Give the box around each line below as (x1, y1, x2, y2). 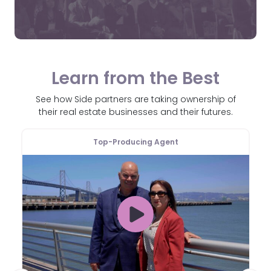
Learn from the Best (51, 67, 220, 90)
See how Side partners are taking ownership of (35, 93, 236, 105)
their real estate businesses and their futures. (38, 106, 233, 118)
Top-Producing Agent (93, 136, 178, 147)
